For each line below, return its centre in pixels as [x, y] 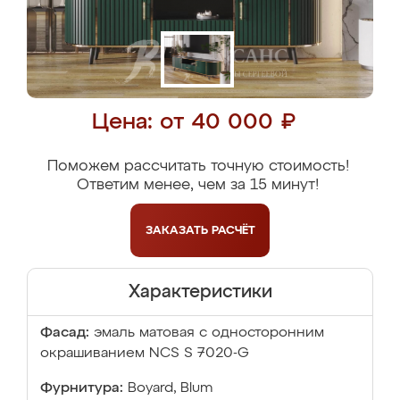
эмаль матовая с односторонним [209, 333]
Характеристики [200, 292]
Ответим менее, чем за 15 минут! [198, 185]
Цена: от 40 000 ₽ [193, 123]
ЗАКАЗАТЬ [178, 230]
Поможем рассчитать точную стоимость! [198, 167]
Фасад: [65, 333]
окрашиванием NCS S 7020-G [145, 354]
